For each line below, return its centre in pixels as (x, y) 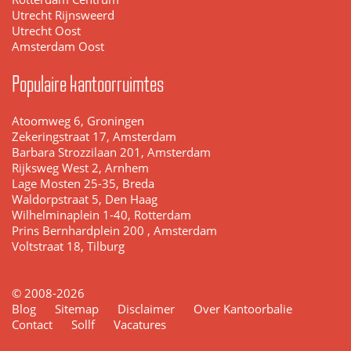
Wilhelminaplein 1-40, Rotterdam (101, 215)
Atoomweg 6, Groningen (78, 121)
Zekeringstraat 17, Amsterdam (94, 137)
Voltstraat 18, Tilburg (68, 247)
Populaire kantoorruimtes (88, 84)
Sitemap (77, 309)
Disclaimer (146, 309)
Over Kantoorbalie (243, 309)
